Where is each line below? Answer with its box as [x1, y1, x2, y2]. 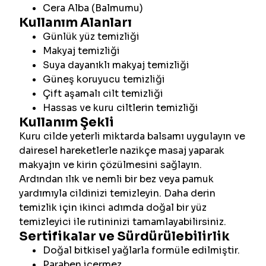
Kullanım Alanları [19, 15, 132, 30]
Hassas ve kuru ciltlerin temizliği [43, 102, 198, 114]
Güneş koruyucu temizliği [43, 73, 165, 85]
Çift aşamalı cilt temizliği [43, 87, 163, 100]
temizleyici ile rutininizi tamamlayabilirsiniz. [19, 216, 226, 228]
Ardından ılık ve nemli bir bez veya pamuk [19, 173, 214, 185]
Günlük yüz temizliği [43, 30, 140, 43]
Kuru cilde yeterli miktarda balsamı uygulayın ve [19, 130, 245, 142]
